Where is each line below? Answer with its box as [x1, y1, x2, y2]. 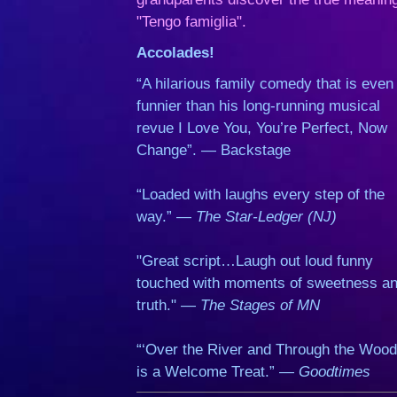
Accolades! [136, 44, 215, 61]
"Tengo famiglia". [136, 13, 252, 30]
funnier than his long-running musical [136, 97, 381, 114]
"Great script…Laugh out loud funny [136, 253, 374, 269]
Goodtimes [299, 363, 371, 380]
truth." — [136, 297, 201, 314]
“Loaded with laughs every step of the [136, 186, 385, 203]
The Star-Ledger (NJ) [196, 208, 338, 225]
